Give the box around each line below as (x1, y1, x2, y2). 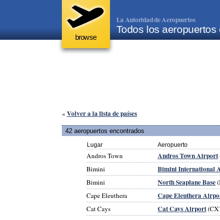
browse (75, 33, 96, 41)
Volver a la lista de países (67, 109, 137, 119)
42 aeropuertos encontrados (65, 127, 144, 135)
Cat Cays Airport (158, 203, 206, 214)
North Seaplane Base (158, 177, 216, 187)
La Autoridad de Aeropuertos (116, 15, 195, 25)
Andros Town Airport (158, 150, 218, 161)
